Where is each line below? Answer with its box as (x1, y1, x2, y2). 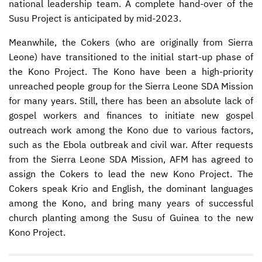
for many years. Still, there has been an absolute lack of (9, 94, 253, 106)
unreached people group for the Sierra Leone (9, 80, 201, 92)
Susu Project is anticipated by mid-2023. (9, 12, 181, 24)
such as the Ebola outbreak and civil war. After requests (9, 138, 253, 150)
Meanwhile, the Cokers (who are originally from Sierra (9, 36, 253, 48)
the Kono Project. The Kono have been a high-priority (9, 65, 253, 77)
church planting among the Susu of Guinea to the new (9, 211, 253, 223)
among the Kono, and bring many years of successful (9, 196, 253, 209)
